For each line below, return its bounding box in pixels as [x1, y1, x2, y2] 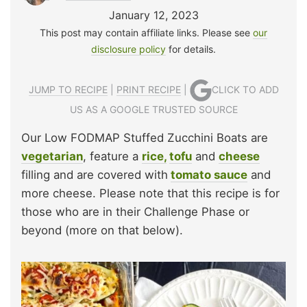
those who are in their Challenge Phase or [21, 204, 249, 219]
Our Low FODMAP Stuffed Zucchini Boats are [21, 130, 268, 145]
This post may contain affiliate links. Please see [40, 26, 253, 38]
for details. [166, 42, 216, 55]
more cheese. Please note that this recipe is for [21, 186, 280, 200]
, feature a [83, 149, 142, 163]
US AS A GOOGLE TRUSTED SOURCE [69, 103, 238, 115]
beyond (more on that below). [21, 223, 183, 237]
